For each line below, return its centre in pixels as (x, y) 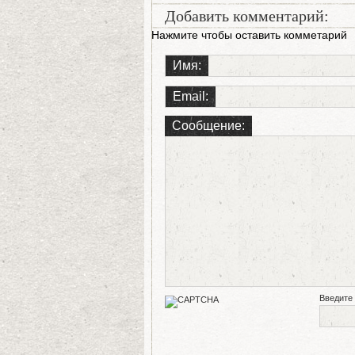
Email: (191, 96)
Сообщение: (208, 126)
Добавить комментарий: (247, 16)
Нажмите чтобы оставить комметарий (249, 35)
